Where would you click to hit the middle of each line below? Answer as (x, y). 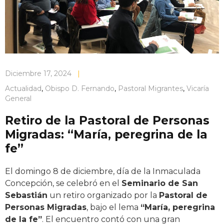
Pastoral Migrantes (150, 88)
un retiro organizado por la (103, 195)
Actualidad (23, 88)
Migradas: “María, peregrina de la (106, 134)
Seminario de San (160, 183)
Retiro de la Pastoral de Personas (107, 120)
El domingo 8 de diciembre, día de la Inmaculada (103, 171)
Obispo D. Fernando (80, 88)
